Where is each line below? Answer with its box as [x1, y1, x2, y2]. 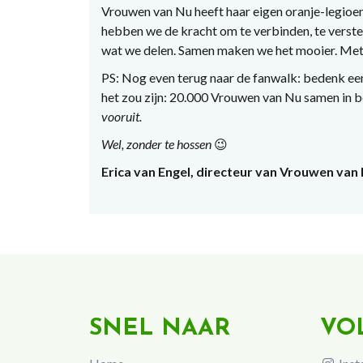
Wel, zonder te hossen [100, 135, 214, 152]
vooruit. [100, 108, 142, 124]
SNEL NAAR [88, 316, 230, 340]
